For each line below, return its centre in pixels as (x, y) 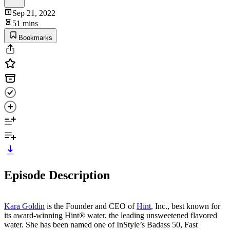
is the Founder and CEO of (91, 206)
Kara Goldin (24, 206)
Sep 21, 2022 (34, 13)
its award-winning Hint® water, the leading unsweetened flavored (111, 215)
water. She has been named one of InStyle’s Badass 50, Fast (101, 224)
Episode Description (57, 175)
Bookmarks (35, 37)
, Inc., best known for (186, 206)
